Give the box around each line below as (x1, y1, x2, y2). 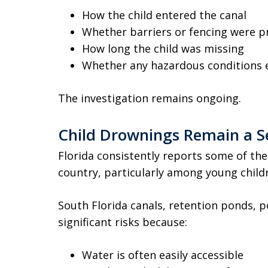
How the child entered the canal (82, 8, 246, 22)
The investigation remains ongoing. (58, 91, 241, 105)
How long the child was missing (82, 41, 244, 56)
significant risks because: (58, 215, 187, 229)
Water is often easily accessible (82, 248, 243, 262)
